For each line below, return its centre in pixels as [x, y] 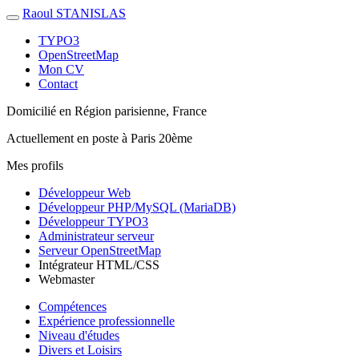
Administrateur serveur [96, 236]
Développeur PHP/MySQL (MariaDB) [137, 207]
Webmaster [67, 279]
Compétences [73, 307]
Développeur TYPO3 [93, 222]
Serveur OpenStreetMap [100, 250]
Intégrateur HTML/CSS [99, 265]
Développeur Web [85, 193]
